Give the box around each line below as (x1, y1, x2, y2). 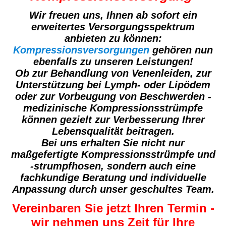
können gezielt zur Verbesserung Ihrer (21, 114, 205, 126)
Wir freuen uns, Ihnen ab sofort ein (29, 10, 197, 21)
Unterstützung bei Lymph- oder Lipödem (16, 79, 210, 91)
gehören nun (149, 44, 213, 56)
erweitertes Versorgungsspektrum (31, 21, 195, 33)
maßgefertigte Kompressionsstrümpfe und (11, 149, 215, 160)
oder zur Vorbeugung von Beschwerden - (15, 91, 211, 102)
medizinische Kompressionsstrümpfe (23, 102, 203, 114)
